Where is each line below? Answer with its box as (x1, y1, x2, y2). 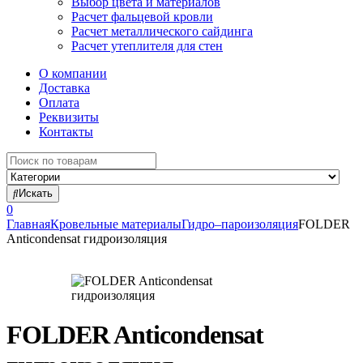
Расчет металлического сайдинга (71, 24, 253, 38)
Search (6, 152, 41, 165)
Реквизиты (39, 110, 99, 124)
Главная (6, 217, 50, 231)
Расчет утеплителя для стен (71, 39, 223, 53)
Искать (19, 187, 53, 199)
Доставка (39, 81, 90, 95)
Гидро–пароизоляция (181, 217, 298, 231)
